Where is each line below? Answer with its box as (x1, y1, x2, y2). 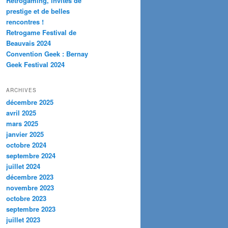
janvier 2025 (6, 129, 44, 139)
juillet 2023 (6, 214, 40, 224)
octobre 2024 (6, 139, 46, 150)
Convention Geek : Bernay (6, 49, 88, 59)
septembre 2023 (6, 204, 55, 214)
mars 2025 (6, 118, 38, 128)
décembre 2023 (6, 172, 53, 182)
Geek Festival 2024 (6, 60, 65, 70)
